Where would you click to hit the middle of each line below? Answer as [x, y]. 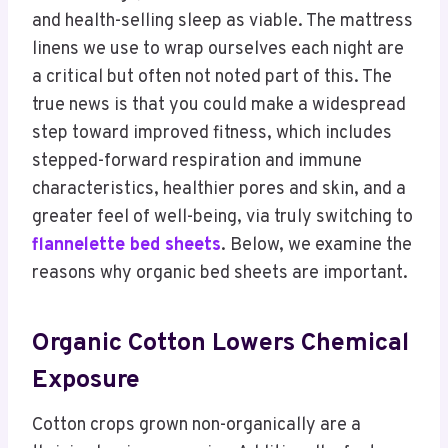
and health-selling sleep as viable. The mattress [222, 22]
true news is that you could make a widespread [219, 106]
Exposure [86, 380]
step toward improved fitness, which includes [212, 134]
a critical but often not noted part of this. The [212, 78]
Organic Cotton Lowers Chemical [220, 343]
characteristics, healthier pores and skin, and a [219, 190]
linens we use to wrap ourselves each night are [218, 50]
